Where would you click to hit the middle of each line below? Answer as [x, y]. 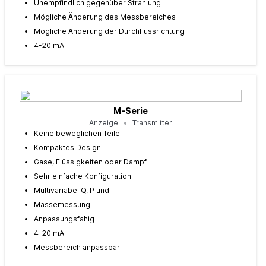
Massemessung [62, 205]
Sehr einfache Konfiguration [83, 176]
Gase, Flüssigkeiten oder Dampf [90, 162]
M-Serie [131, 111]
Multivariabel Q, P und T [75, 190]
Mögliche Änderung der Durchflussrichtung [109, 31]
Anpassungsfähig [64, 219]
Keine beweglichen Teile [77, 133]
